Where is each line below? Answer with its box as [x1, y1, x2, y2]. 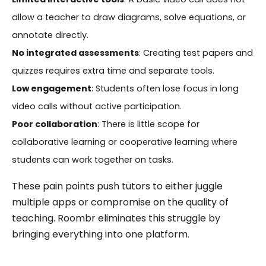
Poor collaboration [11, 118, 97, 130]
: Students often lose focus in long [91, 82, 239, 94]
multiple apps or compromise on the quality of [11, 195, 229, 209]
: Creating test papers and [138, 46, 253, 59]
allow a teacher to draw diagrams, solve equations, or [11, 11, 246, 23]
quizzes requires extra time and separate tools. [11, 64, 214, 77]
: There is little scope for [97, 118, 199, 130]
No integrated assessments [11, 46, 139, 59]
